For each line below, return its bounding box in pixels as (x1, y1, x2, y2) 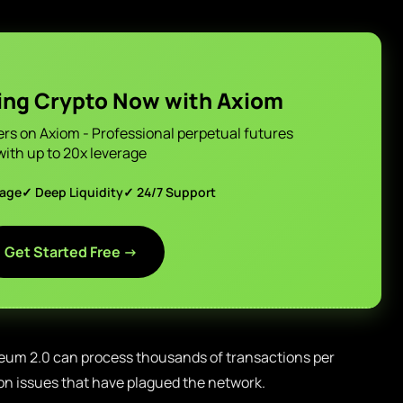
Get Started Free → (4, 242, 138, 262)
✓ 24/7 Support (122, 184, 216, 201)
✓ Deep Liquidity (21, 184, 123, 201)
